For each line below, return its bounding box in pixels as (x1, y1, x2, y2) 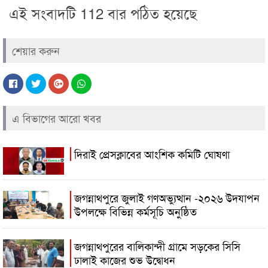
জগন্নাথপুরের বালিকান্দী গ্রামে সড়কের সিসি (74, 237, 240, 254)
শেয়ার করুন (12, 42, 60, 58)
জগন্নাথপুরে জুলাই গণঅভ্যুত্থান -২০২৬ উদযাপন (74, 189, 260, 205)
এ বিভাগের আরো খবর (12, 109, 101, 126)
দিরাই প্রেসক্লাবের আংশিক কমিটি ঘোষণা (74, 145, 230, 162)
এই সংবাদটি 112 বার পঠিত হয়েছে (9, 2, 197, 23)
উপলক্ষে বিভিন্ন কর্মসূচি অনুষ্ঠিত (74, 203, 197, 219)
